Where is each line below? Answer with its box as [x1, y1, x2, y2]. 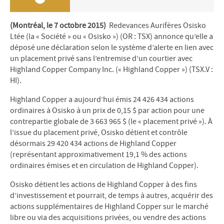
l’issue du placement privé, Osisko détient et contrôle [10, 127, 187, 137]
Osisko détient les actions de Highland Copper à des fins [10, 179, 197, 189]
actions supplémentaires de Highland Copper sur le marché [10, 201, 208, 211]
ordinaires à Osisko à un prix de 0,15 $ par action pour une [10, 105, 204, 115]
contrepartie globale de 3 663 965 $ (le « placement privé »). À [10, 116, 212, 126]
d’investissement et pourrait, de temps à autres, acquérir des [10, 190, 213, 200]
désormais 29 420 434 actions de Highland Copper [10, 138, 176, 148]
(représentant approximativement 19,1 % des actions [10, 149, 187, 159]
